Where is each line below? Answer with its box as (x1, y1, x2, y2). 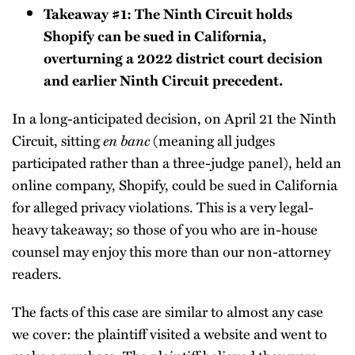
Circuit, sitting (12, 129, 103, 151)
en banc (103, 129, 150, 151)
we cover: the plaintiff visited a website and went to (12, 323, 327, 344)
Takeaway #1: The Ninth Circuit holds (44, 3, 292, 24)
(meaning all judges (150, 129, 275, 151)
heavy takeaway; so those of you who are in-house (12, 218, 318, 239)
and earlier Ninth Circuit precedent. (44, 70, 283, 90)
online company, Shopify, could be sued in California (12, 174, 338, 195)
